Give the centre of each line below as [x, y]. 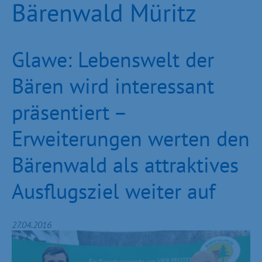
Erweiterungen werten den [131, 138]
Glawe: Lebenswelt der [113, 59]
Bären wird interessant [113, 86]
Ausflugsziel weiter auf [113, 191]
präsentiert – [69, 112]
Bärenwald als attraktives [125, 165]
